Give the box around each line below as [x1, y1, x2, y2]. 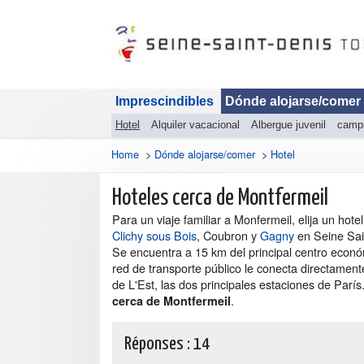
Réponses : [124, 335, 193, 353]
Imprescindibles [115, 94, 214, 108]
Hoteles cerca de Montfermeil [112, 187, 328, 210]
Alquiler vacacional [151, 119, 240, 131]
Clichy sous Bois [112, 227, 197, 244]
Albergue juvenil [251, 119, 326, 131]
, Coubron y [197, 227, 260, 244]
